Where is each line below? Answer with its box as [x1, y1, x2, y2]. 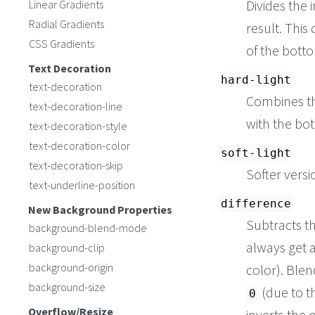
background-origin [29, 260, 113, 274]
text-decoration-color [29, 139, 130, 153]
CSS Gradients [29, 37, 94, 51]
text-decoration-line [29, 99, 122, 113]
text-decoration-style [29, 119, 127, 133]
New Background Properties [28, 202, 172, 217]
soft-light [221, 146, 291, 160]
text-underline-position [29, 178, 135, 192]
